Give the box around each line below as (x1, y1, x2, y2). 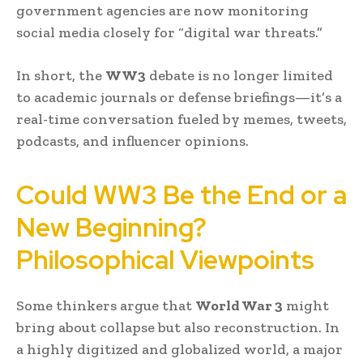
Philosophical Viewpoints (16, 241, 314, 277)
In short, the (16, 66, 105, 84)
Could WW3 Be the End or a (16, 177, 347, 212)
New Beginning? (16, 209, 207, 245)
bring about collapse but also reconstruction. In (16, 318, 340, 336)
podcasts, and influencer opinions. (16, 131, 249, 150)
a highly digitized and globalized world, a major (16, 340, 343, 358)
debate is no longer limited (146, 66, 333, 84)
